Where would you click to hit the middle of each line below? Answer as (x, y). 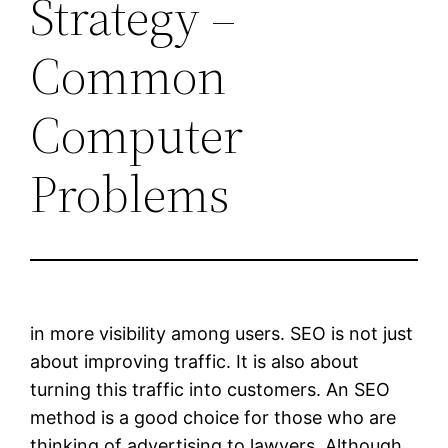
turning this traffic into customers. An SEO (210, 389)
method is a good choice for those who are (213, 417)
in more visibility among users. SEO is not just (222, 333)
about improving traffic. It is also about (195, 361)
